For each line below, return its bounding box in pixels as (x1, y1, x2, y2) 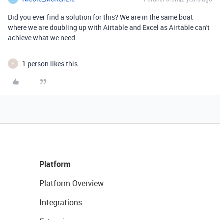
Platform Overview (39, 177, 104, 189)
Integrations (39, 196, 82, 208)
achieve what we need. (8, 32, 77, 42)
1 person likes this (22, 58, 78, 68)
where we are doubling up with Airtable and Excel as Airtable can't (8, 22, 210, 32)
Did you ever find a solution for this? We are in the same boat (8, 12, 193, 22)
